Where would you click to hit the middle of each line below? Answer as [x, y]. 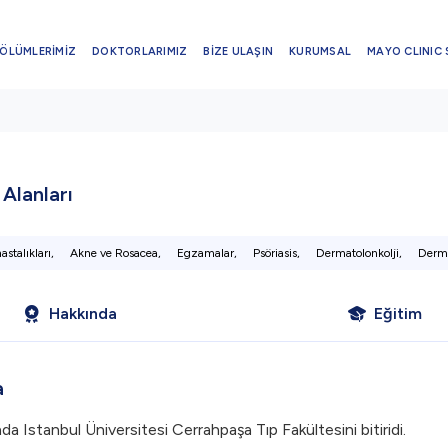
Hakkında [82, 313]
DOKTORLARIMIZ [140, 51]
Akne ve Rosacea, [115, 253]
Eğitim [397, 313]
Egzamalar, [206, 253]
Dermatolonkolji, [358, 253]
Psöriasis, [276, 253]
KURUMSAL [320, 51]
